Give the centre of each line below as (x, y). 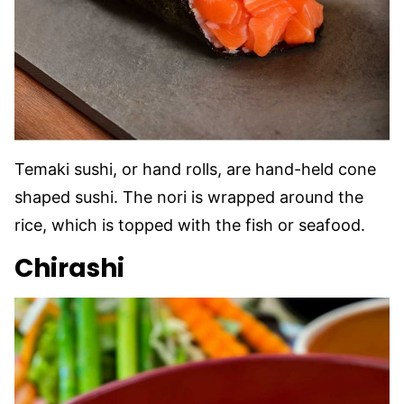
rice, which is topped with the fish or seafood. (192, 225)
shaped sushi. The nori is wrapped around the (189, 197)
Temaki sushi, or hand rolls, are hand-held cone (195, 170)
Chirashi (69, 269)
